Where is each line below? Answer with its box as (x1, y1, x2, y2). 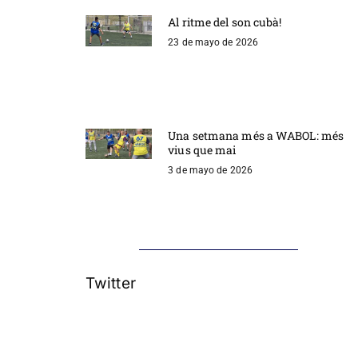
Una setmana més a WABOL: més (168, 127, 344, 143)
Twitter (86, 274, 136, 293)
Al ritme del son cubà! (168, 14, 282, 30)
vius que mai (168, 141, 237, 157)
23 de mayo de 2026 (168, 37, 259, 49)
